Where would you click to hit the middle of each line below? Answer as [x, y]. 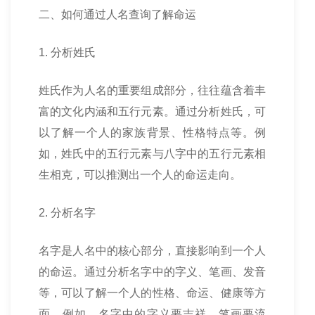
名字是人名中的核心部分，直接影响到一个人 [152, 251]
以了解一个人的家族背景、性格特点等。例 [152, 133]
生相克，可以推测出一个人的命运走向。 [140, 175]
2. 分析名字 [67, 213]
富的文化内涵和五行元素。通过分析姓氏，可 [152, 111]
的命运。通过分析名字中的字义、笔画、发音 [152, 272]
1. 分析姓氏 [67, 52]
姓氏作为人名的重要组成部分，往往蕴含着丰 [152, 90]
